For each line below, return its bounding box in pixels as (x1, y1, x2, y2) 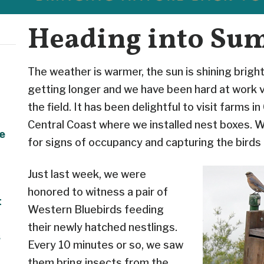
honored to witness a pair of (28, 186, 168, 199)
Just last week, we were (28, 168, 146, 181)
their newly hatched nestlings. (28, 221, 177, 234)
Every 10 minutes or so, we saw (28, 239, 183, 252)
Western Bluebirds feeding (28, 203, 164, 216)
